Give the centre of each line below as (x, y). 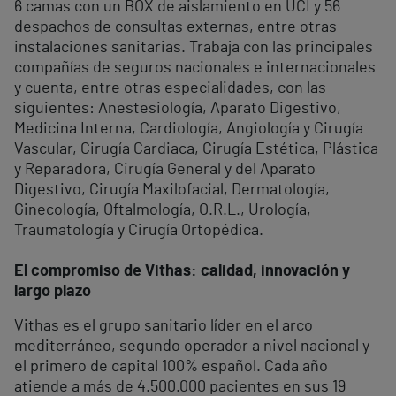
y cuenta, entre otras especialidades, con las (170, 88)
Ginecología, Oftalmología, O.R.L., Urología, (163, 210)
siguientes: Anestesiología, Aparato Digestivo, (178, 108)
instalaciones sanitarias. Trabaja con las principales (194, 47)
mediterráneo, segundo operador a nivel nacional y (192, 346)
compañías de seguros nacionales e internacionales (195, 68)
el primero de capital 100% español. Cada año (171, 366)
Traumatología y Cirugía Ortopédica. (139, 230)
